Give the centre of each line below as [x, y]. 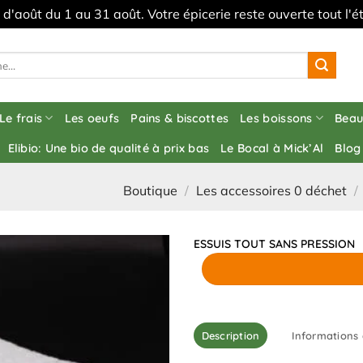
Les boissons [276, 118]
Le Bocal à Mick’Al [272, 148]
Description [231, 335]
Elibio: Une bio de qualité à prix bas [109, 148]
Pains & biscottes [180, 118]
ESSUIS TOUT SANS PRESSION [274, 244]
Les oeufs [92, 118]
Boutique [151, 190]
